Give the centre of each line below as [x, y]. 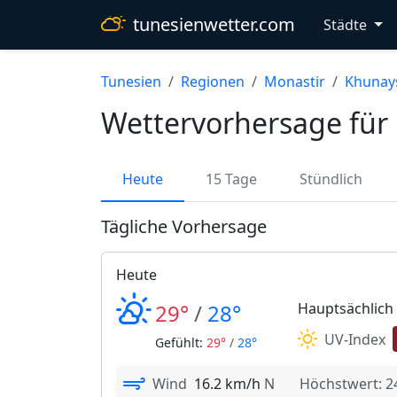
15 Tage [231, 179]
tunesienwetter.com [214, 24]
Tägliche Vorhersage [184, 226]
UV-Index [355, 339]
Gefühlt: [181, 343]
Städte [347, 25]
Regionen [213, 82]
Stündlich [331, 179]
